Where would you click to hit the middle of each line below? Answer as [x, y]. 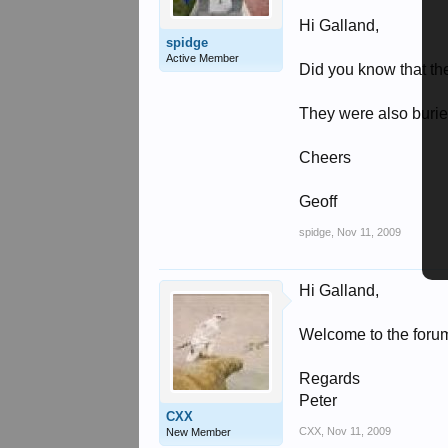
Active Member [203, 58]
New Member [199, 432]
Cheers [325, 157]
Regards [330, 378]
